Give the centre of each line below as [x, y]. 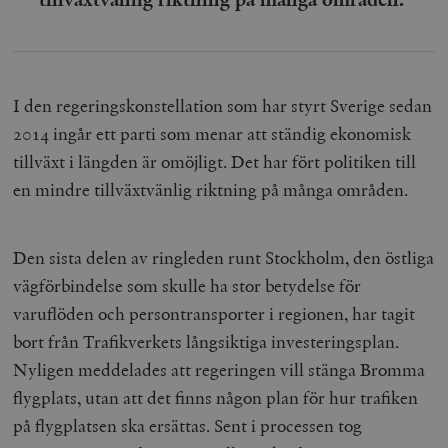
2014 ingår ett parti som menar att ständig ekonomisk [212, 134]
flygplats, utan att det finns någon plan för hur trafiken [216, 398]
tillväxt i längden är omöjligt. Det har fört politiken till [215, 162]
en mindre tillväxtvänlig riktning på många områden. [213, 190]
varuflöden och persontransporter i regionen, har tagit [214, 314]
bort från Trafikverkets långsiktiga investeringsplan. [206, 342]
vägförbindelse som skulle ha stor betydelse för [187, 286]
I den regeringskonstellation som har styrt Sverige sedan [223, 106]
